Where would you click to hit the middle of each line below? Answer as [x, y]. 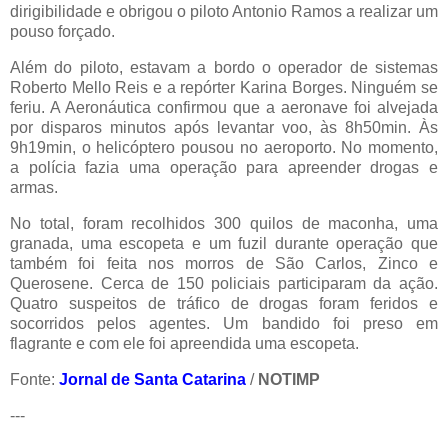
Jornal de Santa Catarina [152, 379]
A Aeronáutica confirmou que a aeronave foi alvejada [244, 108]
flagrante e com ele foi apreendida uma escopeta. [184, 344]
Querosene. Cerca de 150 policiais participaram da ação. [224, 284]
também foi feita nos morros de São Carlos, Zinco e [224, 264]
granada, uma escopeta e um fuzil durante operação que [224, 244]
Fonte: [34, 379]
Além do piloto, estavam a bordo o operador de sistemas [224, 68]
